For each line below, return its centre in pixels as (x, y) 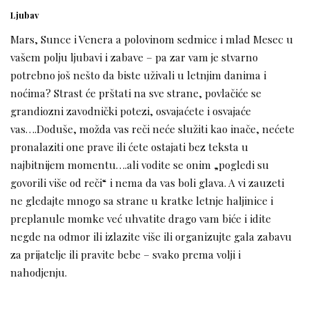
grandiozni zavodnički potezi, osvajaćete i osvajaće (131, 111)
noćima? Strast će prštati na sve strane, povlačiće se (136, 93)
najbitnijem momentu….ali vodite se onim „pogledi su (140, 165)
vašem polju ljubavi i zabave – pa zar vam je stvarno (134, 57)
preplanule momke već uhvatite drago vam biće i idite (141, 219)
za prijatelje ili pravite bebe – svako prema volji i (126, 255)
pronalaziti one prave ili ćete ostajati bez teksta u (129, 147)
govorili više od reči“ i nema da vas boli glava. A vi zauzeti (147, 183)
